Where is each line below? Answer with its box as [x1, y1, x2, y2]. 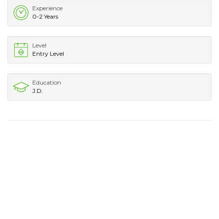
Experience [32, 4, 63, 12]
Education [32, 78, 61, 86]
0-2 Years [32, 12, 58, 20]
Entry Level [32, 49, 64, 57]
